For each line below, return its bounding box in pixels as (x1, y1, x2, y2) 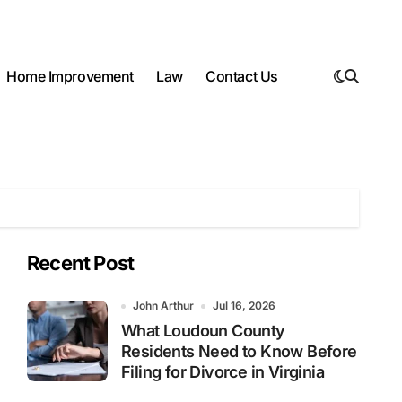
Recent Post (27, 251, 135, 275)
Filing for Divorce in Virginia (121, 363, 324, 381)
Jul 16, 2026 (213, 299, 275, 312)
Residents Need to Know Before (121, 342, 357, 361)
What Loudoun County (121, 321, 285, 340)
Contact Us (205, 67, 278, 85)
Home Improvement (6, 67, 135, 85)
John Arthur (133, 299, 194, 312)
